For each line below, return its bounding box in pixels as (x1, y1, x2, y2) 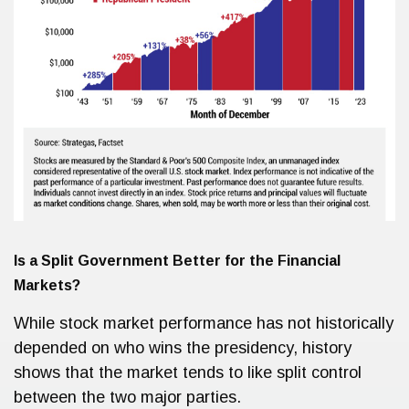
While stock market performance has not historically (14, 314, 393, 333)
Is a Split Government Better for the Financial (14, 253, 341, 269)
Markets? (14, 278, 80, 294)
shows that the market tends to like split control (14, 363, 362, 383)
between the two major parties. (14, 388, 241, 407)
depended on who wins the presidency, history (14, 339, 351, 358)
